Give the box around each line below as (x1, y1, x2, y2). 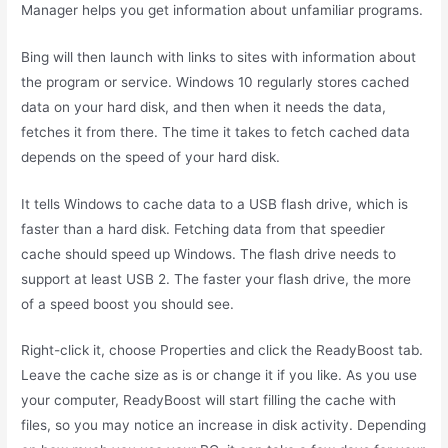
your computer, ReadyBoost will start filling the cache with (21, 392, 397, 409)
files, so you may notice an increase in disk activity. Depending (21, 417, 427, 434)
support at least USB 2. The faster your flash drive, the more (21, 270, 412, 287)
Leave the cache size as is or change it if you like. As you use (21, 367, 418, 384)
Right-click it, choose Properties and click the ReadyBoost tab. (21, 342, 424, 359)
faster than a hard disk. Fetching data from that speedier (21, 220, 386, 237)
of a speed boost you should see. (21, 295, 235, 312)
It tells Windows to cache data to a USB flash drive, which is (21, 195, 409, 212)
